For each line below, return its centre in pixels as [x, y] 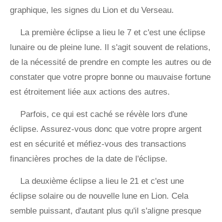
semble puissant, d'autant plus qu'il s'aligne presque [106, 211]
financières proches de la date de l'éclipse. [89, 159]
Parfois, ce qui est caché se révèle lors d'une [104, 114]
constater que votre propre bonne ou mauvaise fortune [110, 77]
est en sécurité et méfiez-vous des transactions [98, 144]
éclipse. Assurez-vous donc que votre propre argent [106, 129]
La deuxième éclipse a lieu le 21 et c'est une [102, 181]
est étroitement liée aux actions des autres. [90, 92]
